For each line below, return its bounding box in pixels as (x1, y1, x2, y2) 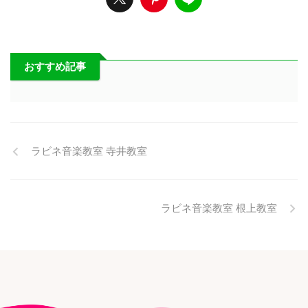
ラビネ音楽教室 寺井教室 (31, 144, 147, 157)
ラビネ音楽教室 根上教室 (161, 201, 277, 214)
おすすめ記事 (24, 60, 86, 73)
